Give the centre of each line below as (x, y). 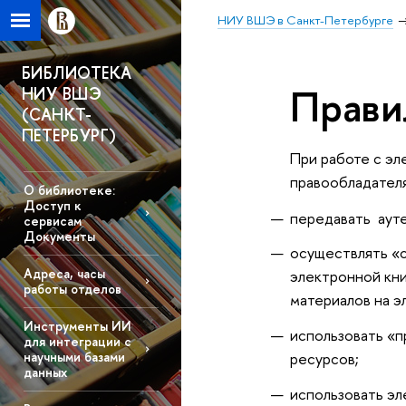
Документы (59, 237)
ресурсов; (324, 359)
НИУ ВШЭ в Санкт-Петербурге (305, 20)
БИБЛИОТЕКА (77, 73)
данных (45, 372)
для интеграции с (77, 342)
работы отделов (72, 289)
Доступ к (52, 206)
